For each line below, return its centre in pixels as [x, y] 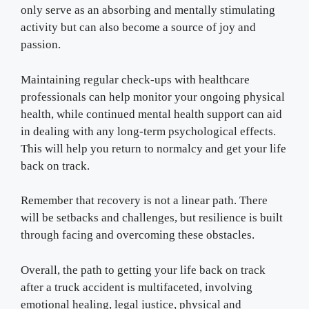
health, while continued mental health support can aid [151, 114]
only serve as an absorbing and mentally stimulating [148, 10]
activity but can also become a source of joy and [138, 28]
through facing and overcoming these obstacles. [138, 235]
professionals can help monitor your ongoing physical [153, 97]
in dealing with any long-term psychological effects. [148, 131]
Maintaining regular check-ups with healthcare [135, 79]
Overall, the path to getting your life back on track [143, 270]
